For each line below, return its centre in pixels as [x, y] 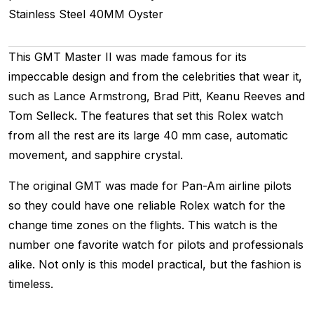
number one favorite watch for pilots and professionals [156, 244]
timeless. [31, 284]
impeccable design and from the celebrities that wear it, [155, 76]
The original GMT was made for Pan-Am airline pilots [150, 185]
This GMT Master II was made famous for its [128, 56]
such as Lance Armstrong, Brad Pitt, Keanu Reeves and [157, 96]
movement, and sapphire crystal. [96, 155]
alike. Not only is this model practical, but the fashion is [155, 264]
